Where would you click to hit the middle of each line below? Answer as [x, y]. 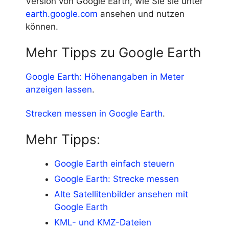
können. [42, 27]
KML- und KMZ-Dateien [103, 223]
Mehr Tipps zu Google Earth [113, 53]
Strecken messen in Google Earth [94, 114]
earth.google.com [62, 14]
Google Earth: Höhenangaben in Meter [105, 77]
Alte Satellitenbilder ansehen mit [121, 194]
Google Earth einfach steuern [114, 164]
